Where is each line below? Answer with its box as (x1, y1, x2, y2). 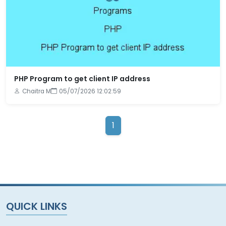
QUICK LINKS (6, 199, 67, 213)
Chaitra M (22, 87, 51, 95)
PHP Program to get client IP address (14, 74, 150, 84)
